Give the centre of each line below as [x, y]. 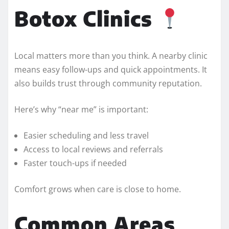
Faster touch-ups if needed [75, 163]
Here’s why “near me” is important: [81, 109]
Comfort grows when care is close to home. [98, 189]
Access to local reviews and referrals [93, 149]
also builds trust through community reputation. [108, 83]
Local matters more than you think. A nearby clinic [111, 55]
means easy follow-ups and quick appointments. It [111, 69]
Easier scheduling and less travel [86, 135]
